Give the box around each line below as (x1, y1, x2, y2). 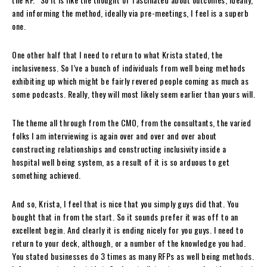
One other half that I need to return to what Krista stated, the (12, 48, 223, 61)
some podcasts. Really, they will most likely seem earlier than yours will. (12, 87, 255, 100)
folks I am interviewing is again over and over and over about (12, 129, 217, 142)
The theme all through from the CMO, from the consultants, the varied (12, 116, 251, 129)
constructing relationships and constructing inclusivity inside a (12, 142, 226, 155)
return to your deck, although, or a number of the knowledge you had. (12, 236, 246, 249)
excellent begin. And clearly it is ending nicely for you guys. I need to (12, 223, 243, 236)
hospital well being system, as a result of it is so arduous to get (12, 155, 229, 168)
